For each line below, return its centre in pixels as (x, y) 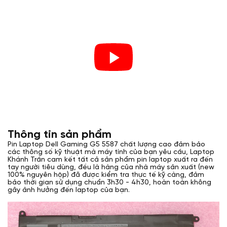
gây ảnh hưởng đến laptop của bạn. (69, 190)
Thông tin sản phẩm (60, 135)
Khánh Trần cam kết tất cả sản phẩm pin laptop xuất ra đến (110, 160)
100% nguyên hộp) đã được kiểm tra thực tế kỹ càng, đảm (106, 175)
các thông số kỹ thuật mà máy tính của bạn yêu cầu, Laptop (111, 152)
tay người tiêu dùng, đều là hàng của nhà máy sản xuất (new (111, 167)
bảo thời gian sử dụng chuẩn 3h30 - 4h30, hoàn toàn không (109, 182)
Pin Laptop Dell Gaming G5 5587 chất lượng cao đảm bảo (106, 144)
